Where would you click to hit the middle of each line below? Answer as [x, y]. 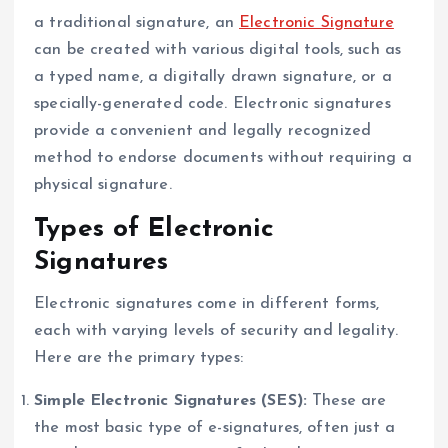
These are [347, 400]
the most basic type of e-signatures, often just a [214, 427]
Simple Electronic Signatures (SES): [171, 400]
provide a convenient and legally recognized [203, 130]
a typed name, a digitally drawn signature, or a [213, 76]
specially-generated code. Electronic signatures [212, 103]
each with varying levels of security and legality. [216, 330]
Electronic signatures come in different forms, [207, 303]
